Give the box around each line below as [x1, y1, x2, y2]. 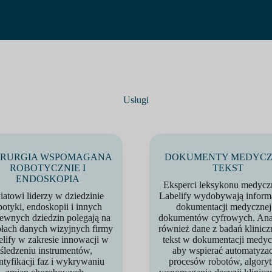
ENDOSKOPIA [15, 174, 80, 184]
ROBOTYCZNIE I [9, 163, 86, 173]
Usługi [123, 95, 149, 105]
